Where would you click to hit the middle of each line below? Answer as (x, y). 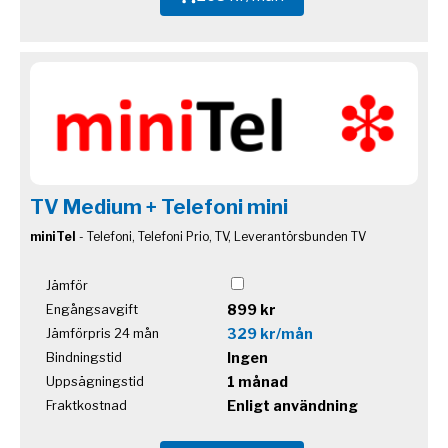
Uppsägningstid (95, 382)
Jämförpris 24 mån (102, 334)
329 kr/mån (270, 334)
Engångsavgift (92, 310)
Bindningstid (84, 358)
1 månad (257, 382)
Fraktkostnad (86, 406)
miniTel (53, 237)
